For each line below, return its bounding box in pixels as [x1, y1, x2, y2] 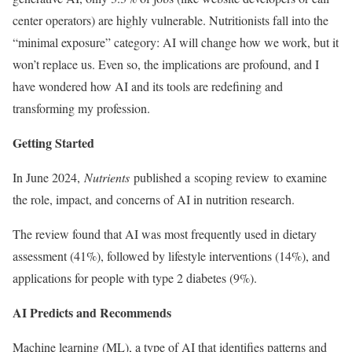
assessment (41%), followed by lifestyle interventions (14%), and [13, 247, 330, 264]
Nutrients [84, 169, 130, 185]
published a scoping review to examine [130, 169, 327, 185]
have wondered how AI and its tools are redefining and [13, 78, 283, 94]
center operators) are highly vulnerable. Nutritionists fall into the [13, 12, 328, 28]
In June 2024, [13, 169, 84, 185]
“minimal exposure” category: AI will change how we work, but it [13, 34, 339, 50]
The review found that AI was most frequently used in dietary [13, 225, 317, 242]
